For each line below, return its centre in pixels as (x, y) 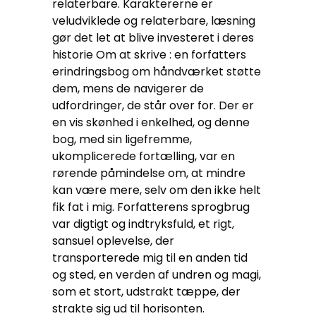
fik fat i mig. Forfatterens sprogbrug (151, 207)
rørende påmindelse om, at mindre (149, 173)
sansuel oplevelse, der (113, 241)
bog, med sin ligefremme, (122, 139)
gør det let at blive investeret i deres (153, 38)
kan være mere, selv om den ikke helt (157, 190)
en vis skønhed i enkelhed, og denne (151, 122)
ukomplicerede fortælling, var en (144, 156)
